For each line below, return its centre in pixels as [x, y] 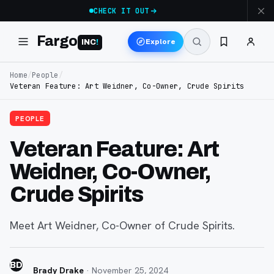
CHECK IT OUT [121, 11]
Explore [161, 41]
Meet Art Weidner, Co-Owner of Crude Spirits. [122, 225]
